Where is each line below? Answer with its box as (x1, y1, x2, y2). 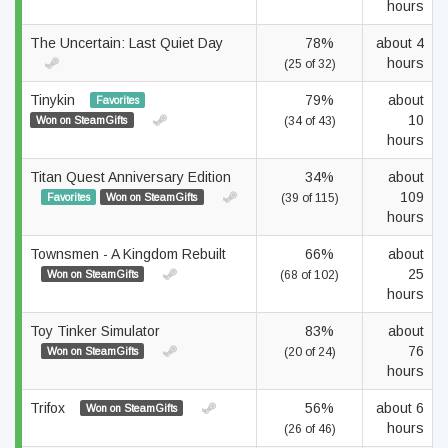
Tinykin (30, 92, 79, 108)
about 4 (376, 35, 424, 51)
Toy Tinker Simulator (30, 323, 160, 339)
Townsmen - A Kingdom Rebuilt (30, 246, 226, 262)
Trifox (30, 400, 69, 416)
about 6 (376, 400, 424, 416)
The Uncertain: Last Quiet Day (30, 35, 223, 51)
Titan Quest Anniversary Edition (30, 169, 231, 185)
